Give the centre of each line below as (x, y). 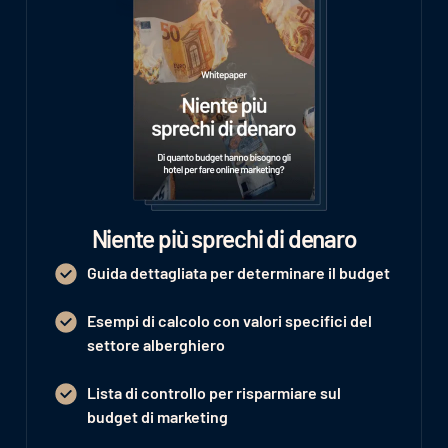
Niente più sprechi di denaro (224, 239)
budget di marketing (157, 417)
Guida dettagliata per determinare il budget (238, 273)
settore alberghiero (155, 345)
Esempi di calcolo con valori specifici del (229, 321)
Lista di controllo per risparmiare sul (213, 393)
